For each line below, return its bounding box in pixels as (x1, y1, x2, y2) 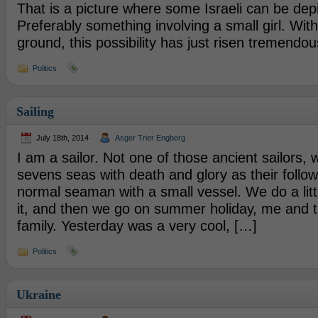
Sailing (16, 104, 54, 119)
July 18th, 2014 (35, 133, 89, 142)
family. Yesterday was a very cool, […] (16, 218, 257, 234)
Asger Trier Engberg (114, 133, 185, 142)
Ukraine (16, 287, 61, 302)
